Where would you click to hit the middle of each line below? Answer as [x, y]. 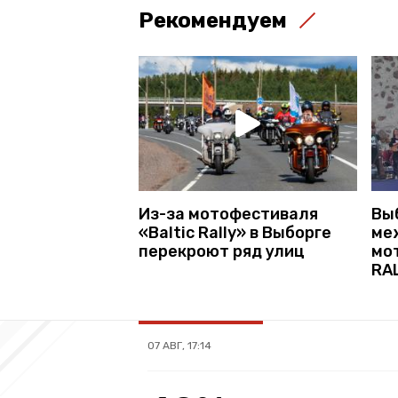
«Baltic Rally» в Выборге [235, 232]
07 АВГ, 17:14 [179, 345]
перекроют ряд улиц [222, 251]
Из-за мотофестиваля [228, 214]
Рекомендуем [213, 20]
